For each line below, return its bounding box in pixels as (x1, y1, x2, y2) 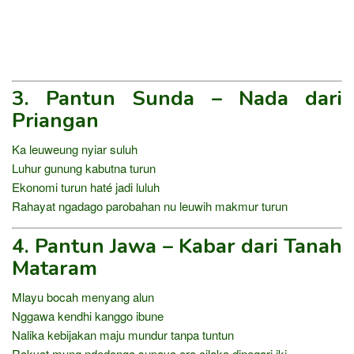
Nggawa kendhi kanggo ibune (12, 307, 164, 324)
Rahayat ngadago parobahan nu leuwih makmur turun (12, 198, 288, 215)
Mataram (12, 254, 97, 282)
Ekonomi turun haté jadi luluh (12, 179, 160, 196)
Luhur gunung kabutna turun (12, 160, 156, 177)
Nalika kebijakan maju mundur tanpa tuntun (12, 326, 234, 343)
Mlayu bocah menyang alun (12, 288, 154, 305)
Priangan (12, 107, 99, 135)
